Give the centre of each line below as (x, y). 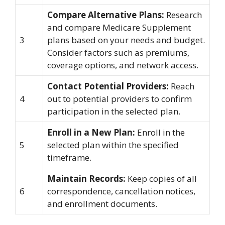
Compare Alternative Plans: (106, 15)
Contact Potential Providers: (108, 86)
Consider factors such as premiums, (118, 52)
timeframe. (69, 157)
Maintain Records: (86, 179)
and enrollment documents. (102, 204)
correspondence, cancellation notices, (121, 191)
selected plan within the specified (113, 145)
